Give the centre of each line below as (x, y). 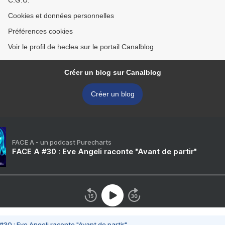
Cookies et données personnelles (61, 16)
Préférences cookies (40, 31)
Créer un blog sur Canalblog (113, 73)
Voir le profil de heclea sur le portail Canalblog (81, 47)
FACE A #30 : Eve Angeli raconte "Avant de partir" (104, 152)
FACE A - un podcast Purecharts (62, 142)
